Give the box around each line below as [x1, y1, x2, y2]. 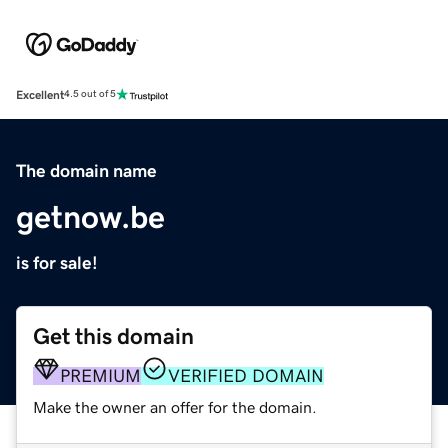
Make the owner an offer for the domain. [33, 398, 317, 415]
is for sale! [16, 253, 98, 272]
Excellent [16, 88, 64, 101]
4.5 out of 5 [64, 89, 116, 100]
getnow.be [16, 200, 165, 233]
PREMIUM [60, 366, 141, 385]
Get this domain [33, 324, 194, 348]
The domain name [16, 161, 157, 180]
